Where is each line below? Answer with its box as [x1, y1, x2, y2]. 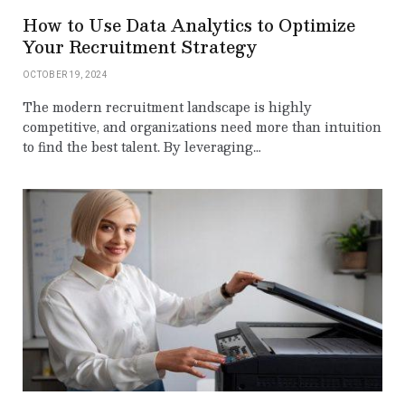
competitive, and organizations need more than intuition [23, 116, 381, 137]
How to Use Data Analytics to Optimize [23, 11, 355, 39]
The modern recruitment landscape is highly [23, 96, 312, 118]
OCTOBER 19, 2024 [23, 70, 108, 80]
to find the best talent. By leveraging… [23, 136, 260, 157]
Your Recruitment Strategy [23, 33, 257, 61]
